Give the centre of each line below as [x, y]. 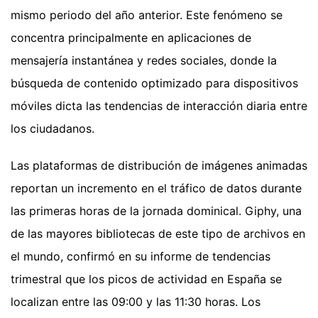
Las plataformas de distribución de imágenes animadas [159, 165]
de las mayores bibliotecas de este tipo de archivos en [158, 233]
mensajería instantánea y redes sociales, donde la [144, 60]
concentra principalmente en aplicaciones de [131, 37]
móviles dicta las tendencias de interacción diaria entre [159, 105]
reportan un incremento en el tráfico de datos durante [156, 188]
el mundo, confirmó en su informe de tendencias [141, 256]
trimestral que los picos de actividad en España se [146, 279]
